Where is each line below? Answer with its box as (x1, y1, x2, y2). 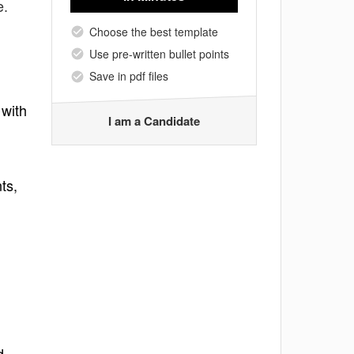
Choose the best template (89, 23, 218, 40)
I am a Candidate (108, 111, 200, 130)
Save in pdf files (89, 68, 168, 85)
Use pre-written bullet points (89, 45, 229, 62)
